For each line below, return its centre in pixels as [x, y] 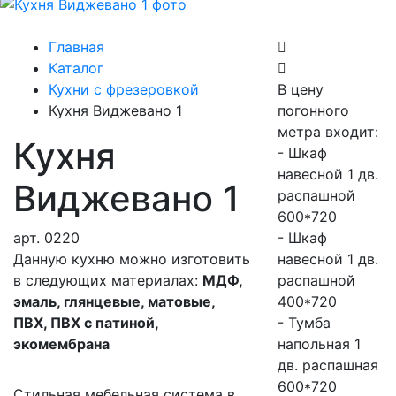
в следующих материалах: [108, 281]
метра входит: [327, 132]
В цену [300, 90]
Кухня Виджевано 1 [115, 111]
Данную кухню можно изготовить [132, 259]
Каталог [76, 69]
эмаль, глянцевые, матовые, [114, 302]
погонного [313, 111]
